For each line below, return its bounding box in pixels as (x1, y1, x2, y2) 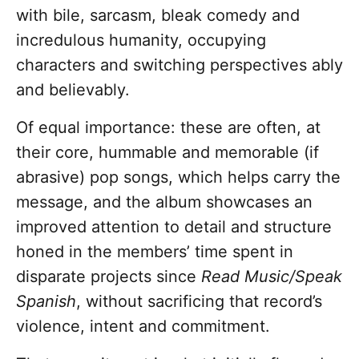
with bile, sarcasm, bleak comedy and (16, 6, 300, 26)
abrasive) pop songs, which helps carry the (16, 167, 341, 188)
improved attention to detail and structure (16, 217, 332, 237)
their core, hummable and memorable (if (16, 143, 319, 163)
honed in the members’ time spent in (16, 242, 293, 262)
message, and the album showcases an (16, 192, 313, 212)
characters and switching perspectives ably (16, 55, 343, 75)
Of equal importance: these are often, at (16, 118, 321, 138)
